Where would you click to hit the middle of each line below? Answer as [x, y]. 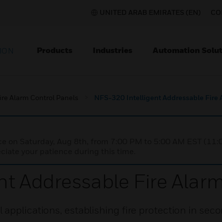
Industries [112, 50]
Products [55, 50]
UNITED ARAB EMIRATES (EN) [150, 12]
